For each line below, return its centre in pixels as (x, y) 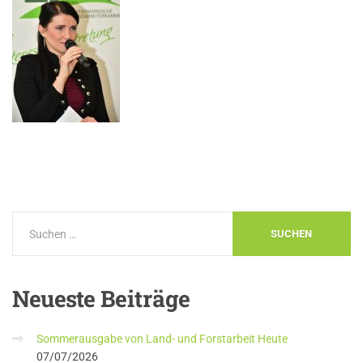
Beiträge (143, 299)
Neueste (54, 299)
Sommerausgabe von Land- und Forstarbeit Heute (162, 339)
